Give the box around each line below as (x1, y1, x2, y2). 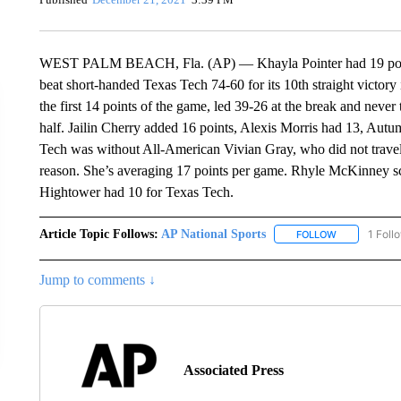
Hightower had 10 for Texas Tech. (38, 183, 234, 200)
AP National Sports (160, 226, 266, 241)
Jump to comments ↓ (38, 271, 156, 287)
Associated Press (183, 362, 284, 378)
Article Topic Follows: (38, 226, 158, 241)
